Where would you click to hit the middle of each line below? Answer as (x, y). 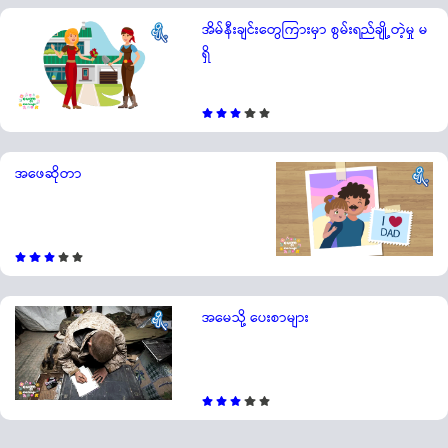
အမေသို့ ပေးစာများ (255, 317)
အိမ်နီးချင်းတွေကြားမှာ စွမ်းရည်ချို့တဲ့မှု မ (314, 30)
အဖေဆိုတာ (48, 173)
